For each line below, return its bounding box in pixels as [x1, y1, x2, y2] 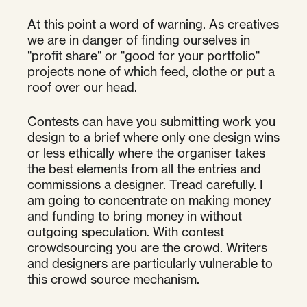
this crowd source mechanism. [27, 271, 199, 286]
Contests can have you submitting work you [27, 113, 275, 129]
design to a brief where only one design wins [27, 129, 280, 145]
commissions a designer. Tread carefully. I [27, 176, 263, 192]
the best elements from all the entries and [27, 160, 261, 176]
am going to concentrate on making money [27, 192, 271, 208]
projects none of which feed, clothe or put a [27, 63, 275, 79]
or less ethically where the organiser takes [27, 145, 265, 160]
